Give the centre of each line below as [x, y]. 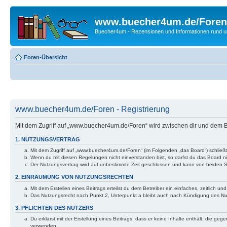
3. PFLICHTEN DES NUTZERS [54, 207]
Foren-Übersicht [46, 57]
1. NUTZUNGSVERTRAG [48, 139]
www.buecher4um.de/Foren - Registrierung [92, 109]
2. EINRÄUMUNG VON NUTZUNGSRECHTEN [74, 177]
